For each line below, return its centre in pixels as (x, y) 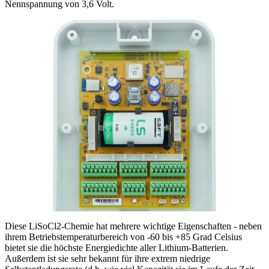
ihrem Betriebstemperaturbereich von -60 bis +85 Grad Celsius (123, 237)
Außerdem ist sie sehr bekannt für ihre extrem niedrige (107, 259)
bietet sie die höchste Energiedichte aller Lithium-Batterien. (116, 248)
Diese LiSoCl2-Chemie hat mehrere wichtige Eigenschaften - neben (133, 226)
